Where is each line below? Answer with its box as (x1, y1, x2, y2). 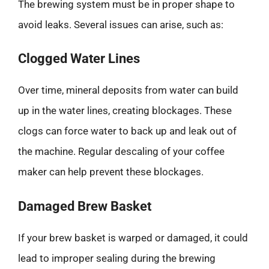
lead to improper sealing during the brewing (18, 252, 216, 264)
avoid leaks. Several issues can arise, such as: (18, 18, 223, 31)
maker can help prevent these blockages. (18, 166, 204, 178)
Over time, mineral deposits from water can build (18, 84, 238, 96)
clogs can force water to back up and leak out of (18, 125, 237, 137)
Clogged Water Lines (18, 51, 140, 66)
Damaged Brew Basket (18, 198, 151, 214)
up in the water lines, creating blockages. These (18, 104, 232, 116)
